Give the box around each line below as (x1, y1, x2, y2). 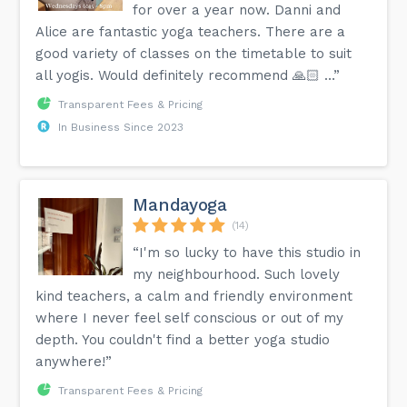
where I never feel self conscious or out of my (35, 309, 344, 326)
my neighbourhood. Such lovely (133, 265, 341, 283)
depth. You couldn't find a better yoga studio (35, 331, 331, 348)
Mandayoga (133, 194, 227, 215)
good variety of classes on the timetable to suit (35, 45, 352, 62)
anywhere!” (35, 352, 113, 370)
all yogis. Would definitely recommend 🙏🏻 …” (35, 66, 341, 84)
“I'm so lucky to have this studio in (133, 243, 362, 261)
